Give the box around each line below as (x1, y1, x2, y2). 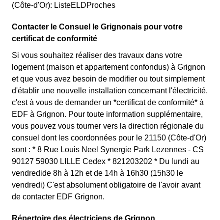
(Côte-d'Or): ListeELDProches (12, 1, 115, 9)
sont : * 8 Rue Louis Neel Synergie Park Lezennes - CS (12, 145, 204, 154)
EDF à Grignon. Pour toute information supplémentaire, (12, 110, 203, 118)
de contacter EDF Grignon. (12, 192, 105, 201)
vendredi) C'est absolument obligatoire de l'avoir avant (12, 181, 200, 189)
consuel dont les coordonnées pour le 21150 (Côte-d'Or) (12, 134, 206, 142)
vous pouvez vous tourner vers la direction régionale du (12, 122, 204, 130)
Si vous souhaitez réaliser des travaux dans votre (12, 51, 182, 59)
